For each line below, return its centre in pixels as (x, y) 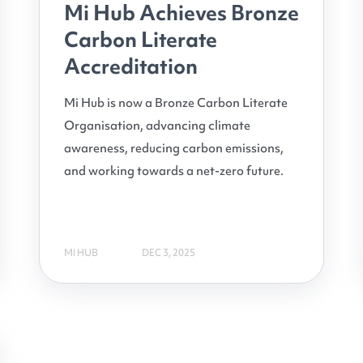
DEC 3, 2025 (169, 252)
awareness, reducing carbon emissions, (174, 149)
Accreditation (131, 67)
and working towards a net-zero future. (174, 171)
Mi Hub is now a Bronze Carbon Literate (176, 103)
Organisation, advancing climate (157, 126)
